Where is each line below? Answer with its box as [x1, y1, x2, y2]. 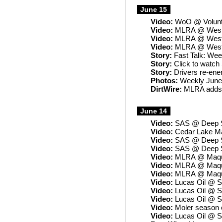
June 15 [140, 5, 167, 13]
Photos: [151, 77, 178, 85]
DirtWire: [151, 85, 182, 93]
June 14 [140, 107, 167, 115]
